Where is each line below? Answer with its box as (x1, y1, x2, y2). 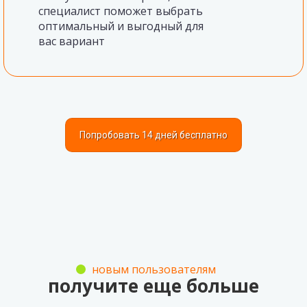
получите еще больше (48, 273, 259, 298)
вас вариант (38, 34, 105, 49)
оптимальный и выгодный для (38, 19, 204, 34)
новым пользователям (91, 262, 216, 277)
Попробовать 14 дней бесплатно (79, 130, 228, 140)
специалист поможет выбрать (38, 3, 203, 19)
